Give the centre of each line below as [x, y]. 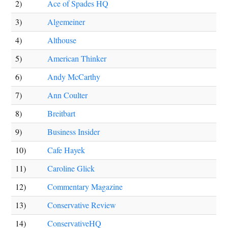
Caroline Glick [71, 168]
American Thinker [77, 58]
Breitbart [62, 113]
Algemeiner [66, 22]
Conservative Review [82, 205]
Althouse [62, 40]
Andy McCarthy [74, 77]
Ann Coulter [68, 95]
